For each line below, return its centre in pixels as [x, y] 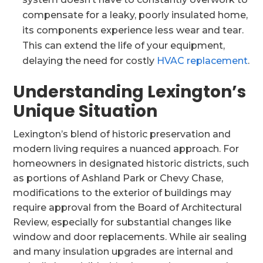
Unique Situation [85, 111]
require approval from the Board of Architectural [128, 208]
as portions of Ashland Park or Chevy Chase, [118, 178]
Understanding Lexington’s [130, 92]
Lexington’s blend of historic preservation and [122, 134]
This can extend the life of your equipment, [124, 45]
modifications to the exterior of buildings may [122, 193]
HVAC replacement [203, 61]
